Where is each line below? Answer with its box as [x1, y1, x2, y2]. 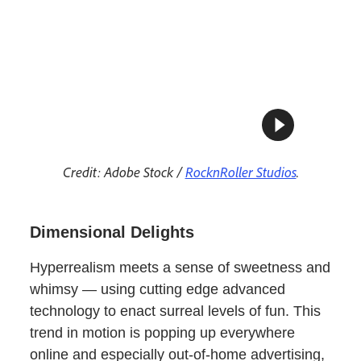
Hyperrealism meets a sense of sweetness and [30, 259, 331, 276]
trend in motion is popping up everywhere [30, 325, 296, 342]
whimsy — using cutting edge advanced [30, 281, 286, 298]
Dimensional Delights [30, 223, 195, 242]
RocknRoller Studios [185, 163, 297, 181]
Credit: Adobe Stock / [62, 163, 185, 181]
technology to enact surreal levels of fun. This [30, 303, 322, 320]
